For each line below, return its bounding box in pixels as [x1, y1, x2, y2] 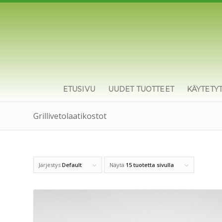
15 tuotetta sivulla [126, 161, 174, 168]
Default [62, 161, 82, 168]
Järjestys [39, 161, 62, 168]
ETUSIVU [62, 85, 95, 94]
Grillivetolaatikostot [33, 111, 107, 121]
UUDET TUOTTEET [108, 85, 174, 94]
